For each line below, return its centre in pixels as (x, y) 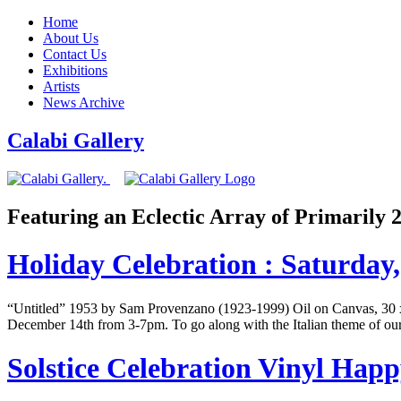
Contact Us (75, 54)
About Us (71, 38)
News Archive (84, 102)
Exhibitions (75, 70)
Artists (61, 86)
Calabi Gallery (76, 140)
